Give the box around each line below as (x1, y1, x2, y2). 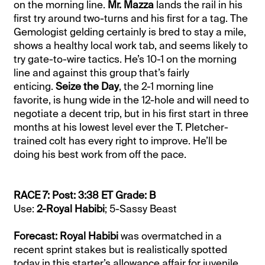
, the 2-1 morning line (119, 79, 214, 93)
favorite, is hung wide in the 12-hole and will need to (14, 93, 250, 106)
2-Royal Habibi (37, 202, 105, 215)
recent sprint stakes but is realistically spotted (14, 243, 228, 256)
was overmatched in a (121, 229, 222, 243)
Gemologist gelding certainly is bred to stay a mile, (14, 25, 247, 38)
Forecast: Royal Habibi (14, 229, 121, 243)
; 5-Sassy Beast (105, 202, 177, 215)
